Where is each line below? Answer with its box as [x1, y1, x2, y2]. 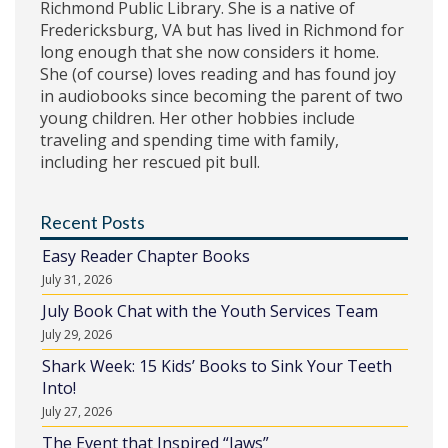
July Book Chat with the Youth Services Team [42, 299, 378, 322]
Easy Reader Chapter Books [42, 244, 250, 267]
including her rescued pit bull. [40, 150, 260, 173]
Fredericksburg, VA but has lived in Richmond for [40, 18, 404, 41]
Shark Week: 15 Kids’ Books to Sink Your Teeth [42, 354, 392, 377]
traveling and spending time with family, [40, 128, 339, 151]
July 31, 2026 [42, 270, 112, 288]
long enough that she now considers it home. [40, 40, 379, 63]
